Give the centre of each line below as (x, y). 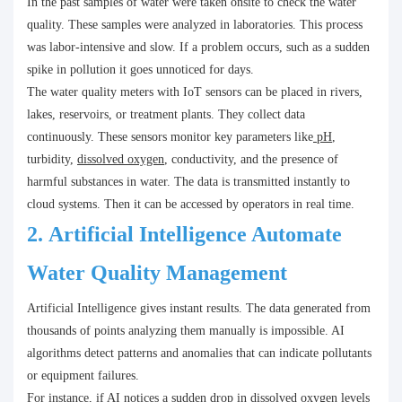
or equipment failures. (83, 376)
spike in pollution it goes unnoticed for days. (140, 70)
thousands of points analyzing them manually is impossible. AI (186, 331)
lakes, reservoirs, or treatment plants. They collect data (166, 115)
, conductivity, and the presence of (251, 160)
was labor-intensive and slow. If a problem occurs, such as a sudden (198, 48)
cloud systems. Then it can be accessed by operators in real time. (191, 205)
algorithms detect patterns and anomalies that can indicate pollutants (199, 354)
